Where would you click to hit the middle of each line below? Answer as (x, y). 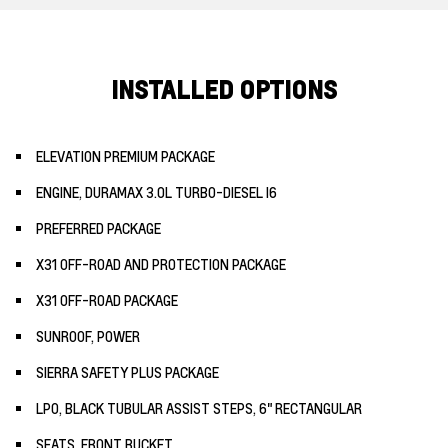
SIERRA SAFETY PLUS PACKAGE (127, 371)
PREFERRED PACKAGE (98, 227)
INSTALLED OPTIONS (224, 89)
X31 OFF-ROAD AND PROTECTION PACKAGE (161, 263)
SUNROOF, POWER (88, 335)
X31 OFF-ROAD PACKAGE (107, 299)
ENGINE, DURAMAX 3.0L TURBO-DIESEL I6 (156, 191)
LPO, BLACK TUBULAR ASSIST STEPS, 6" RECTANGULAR (199, 407)
